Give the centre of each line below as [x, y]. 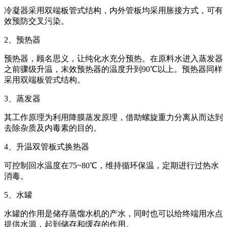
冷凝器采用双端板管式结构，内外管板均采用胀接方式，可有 [113, 10]
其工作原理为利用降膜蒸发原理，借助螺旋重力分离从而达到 [113, 117]
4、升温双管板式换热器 [47, 146]
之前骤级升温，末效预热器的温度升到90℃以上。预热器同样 [113, 69]
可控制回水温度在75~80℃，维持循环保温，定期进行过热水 [111, 165]
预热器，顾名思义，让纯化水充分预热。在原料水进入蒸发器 [113, 58]
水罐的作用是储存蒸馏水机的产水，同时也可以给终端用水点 [113, 213]
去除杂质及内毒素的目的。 [53, 128]
